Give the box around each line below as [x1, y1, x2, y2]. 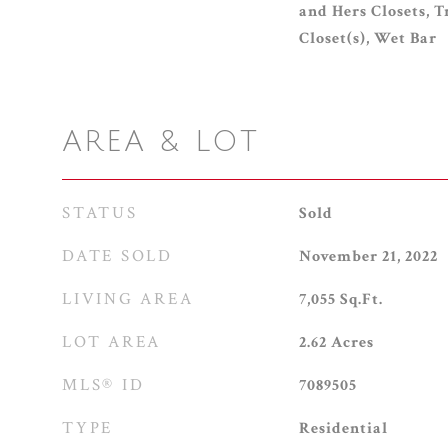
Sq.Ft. [339, 289, 383, 310]
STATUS [62, 202, 138, 224]
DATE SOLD [62, 245, 173, 267]
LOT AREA [62, 331, 161, 353]
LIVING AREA [62, 288, 194, 310]
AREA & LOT [62, 126, 260, 158]
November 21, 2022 [298, 246, 438, 267]
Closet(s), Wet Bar [298, 28, 437, 49]
